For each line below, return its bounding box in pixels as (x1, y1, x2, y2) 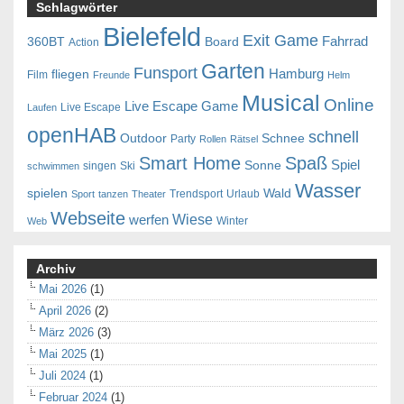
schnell (308, 127, 359, 146)
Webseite (50, 207, 125, 228)
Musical (242, 89, 320, 115)
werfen (129, 212, 169, 227)
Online (324, 95, 374, 115)
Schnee (262, 131, 305, 145)
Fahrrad (322, 33, 368, 49)
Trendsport (170, 187, 223, 200)
